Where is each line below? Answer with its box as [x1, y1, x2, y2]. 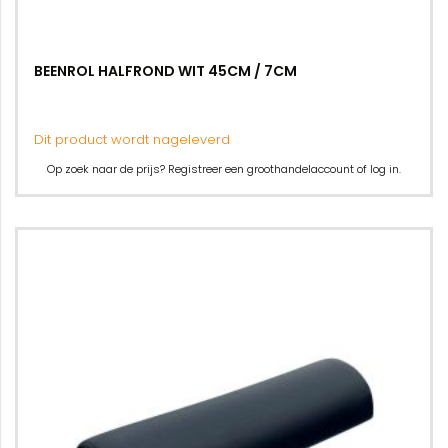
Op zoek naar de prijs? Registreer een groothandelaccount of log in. [47, 161, 401, 177]
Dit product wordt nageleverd [34, 130, 230, 149]
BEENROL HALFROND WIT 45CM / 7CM [34, 61, 297, 81]
